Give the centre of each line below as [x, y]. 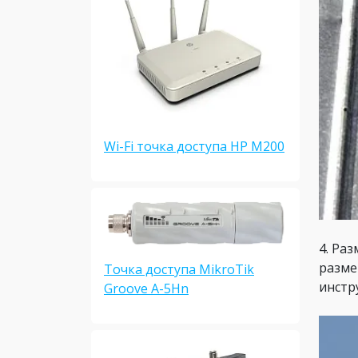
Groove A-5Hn [146, 288]
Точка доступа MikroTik [179, 269]
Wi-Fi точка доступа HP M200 [194, 147]
